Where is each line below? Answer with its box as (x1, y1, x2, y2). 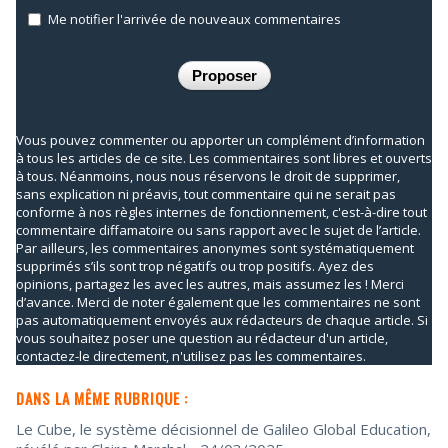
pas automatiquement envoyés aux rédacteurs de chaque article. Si (16, 311, 428, 330)
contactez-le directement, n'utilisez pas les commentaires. (16, 347, 366, 366)
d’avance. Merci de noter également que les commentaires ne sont (16, 293, 420, 312)
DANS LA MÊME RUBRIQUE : (16, 387, 188, 410)
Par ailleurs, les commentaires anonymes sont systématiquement (16, 239, 414, 258)
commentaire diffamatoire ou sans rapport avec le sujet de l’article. (16, 221, 421, 240)
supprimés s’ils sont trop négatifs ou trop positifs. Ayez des (16, 257, 374, 276)
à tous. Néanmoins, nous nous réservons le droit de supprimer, (16, 167, 400, 186)
